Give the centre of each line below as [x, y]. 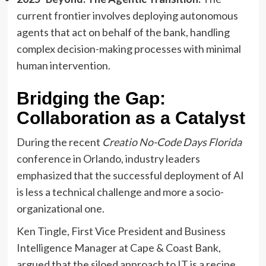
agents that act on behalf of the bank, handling [123, 32]
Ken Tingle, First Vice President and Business [121, 231]
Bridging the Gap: [91, 98]
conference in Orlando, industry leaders [108, 158]
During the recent [59, 142]
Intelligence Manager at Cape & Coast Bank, [118, 247]
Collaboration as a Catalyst [131, 118]
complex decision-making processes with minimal [129, 48]
